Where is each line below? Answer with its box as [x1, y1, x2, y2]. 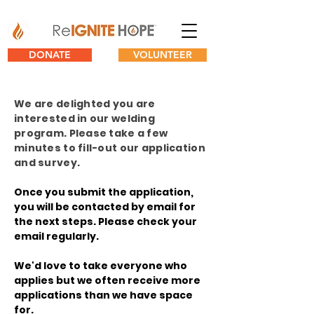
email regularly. [14, 229, 99, 243]
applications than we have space [14, 288, 193, 302]
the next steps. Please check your [14, 214, 197, 228]
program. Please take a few [14, 126, 168, 140]
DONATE [29, 48, 71, 61]
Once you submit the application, [14, 185, 193, 199]
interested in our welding [14, 111, 155, 125]
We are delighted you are [14, 97, 156, 111]
